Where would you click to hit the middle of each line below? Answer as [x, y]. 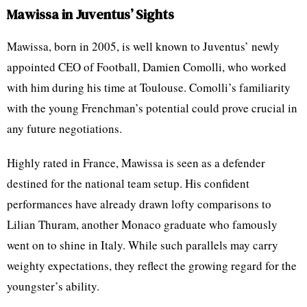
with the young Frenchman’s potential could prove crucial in [152, 108]
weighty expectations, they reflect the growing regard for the [152, 265]
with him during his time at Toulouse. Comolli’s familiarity [149, 87]
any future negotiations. [64, 128]
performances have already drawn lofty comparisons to [139, 204]
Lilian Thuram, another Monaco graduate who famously [142, 224]
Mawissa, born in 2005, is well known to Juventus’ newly [143, 46]
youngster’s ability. [53, 286]
